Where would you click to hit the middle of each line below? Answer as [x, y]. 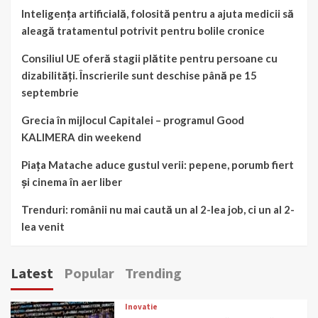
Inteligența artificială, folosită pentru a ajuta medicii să [158, 13]
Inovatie [142, 307]
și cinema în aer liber [72, 182]
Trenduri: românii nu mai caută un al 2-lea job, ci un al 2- [158, 209]
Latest [32, 273]
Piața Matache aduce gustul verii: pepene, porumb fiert [158, 165]
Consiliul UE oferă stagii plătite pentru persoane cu [149, 58]
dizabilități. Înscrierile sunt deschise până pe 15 [139, 75]
